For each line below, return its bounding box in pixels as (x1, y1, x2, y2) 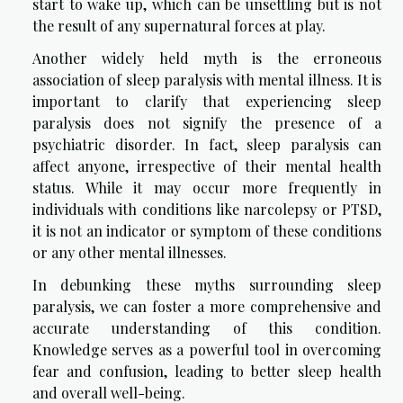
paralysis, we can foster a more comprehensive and (32, 297, 381, 317)
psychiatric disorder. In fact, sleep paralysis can (32, 135, 381, 155)
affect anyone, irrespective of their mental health (32, 157, 381, 176)
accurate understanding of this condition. (32, 318, 381, 338)
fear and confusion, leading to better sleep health (32, 362, 381, 381)
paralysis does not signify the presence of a (32, 113, 381, 133)
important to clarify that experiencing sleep (32, 92, 381, 112)
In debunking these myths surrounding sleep (32, 275, 381, 295)
